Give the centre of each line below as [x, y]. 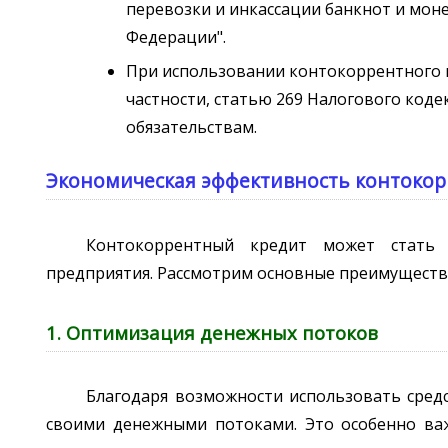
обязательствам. [192, 127]
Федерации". [176, 36]
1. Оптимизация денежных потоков [212, 333]
